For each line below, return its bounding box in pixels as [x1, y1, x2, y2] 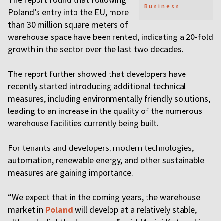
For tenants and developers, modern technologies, [8, 142, 194, 153]
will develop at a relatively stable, [73, 204, 197, 215]
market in [8, 204, 45, 215]
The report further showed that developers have [8, 68, 186, 79]
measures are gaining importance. [8, 167, 133, 178]
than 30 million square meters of [8, 19, 128, 30]
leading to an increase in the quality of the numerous [8, 105, 202, 116]
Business [144, 2, 180, 10]
